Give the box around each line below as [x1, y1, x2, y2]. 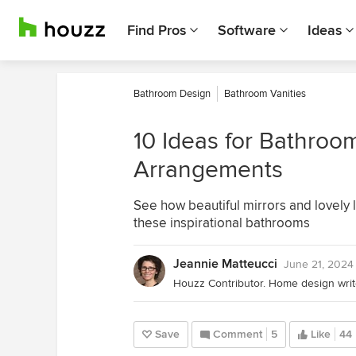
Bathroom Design [133, 87, 211, 100]
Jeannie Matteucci [173, 256, 277, 272]
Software [218, 21, 276, 39]
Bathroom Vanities [224, 87, 306, 100]
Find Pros [127, 21, 186, 39]
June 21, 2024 [284, 257, 354, 271]
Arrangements [133, 155, 283, 184]
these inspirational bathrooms [133, 215, 310, 231]
